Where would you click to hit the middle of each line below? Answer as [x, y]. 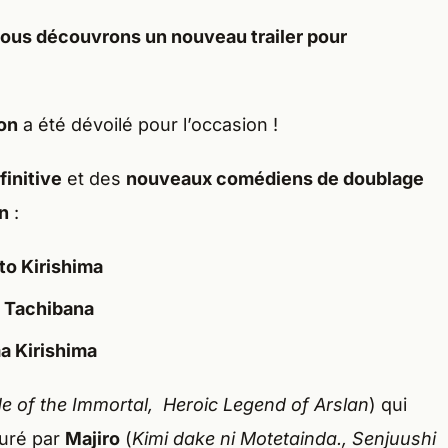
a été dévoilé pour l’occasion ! [148, 125]
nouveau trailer [239, 37]
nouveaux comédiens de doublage [275, 179]
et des [94, 179]
